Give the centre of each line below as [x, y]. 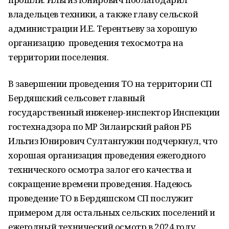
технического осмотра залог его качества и [100, 169]
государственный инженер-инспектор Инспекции [114, 112]
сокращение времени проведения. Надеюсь [100, 184]
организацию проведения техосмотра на [96, 43]
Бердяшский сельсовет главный [77, 98]
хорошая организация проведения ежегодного [107, 155]
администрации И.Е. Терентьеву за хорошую [103, 28]
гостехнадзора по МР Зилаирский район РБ [100, 127]
